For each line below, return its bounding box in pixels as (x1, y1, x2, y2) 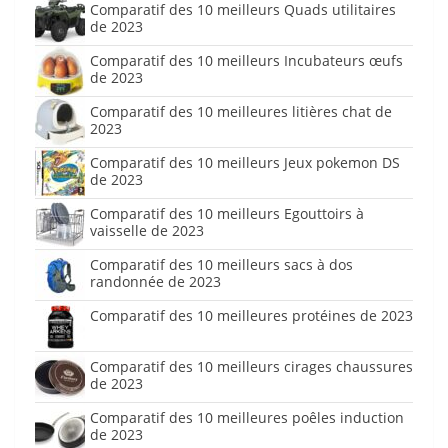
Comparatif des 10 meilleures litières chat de (90, 102, 392, 122)
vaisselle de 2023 (90, 221, 204, 241)
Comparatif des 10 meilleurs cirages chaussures (90, 357, 413, 377)
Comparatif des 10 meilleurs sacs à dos (90, 255, 353, 275)
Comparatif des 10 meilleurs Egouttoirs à (90, 204, 364, 224)
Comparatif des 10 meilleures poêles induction (90, 408, 404, 428)
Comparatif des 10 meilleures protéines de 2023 (90, 306, 413, 326)
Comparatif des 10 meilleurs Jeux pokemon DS (90, 153, 400, 173)
